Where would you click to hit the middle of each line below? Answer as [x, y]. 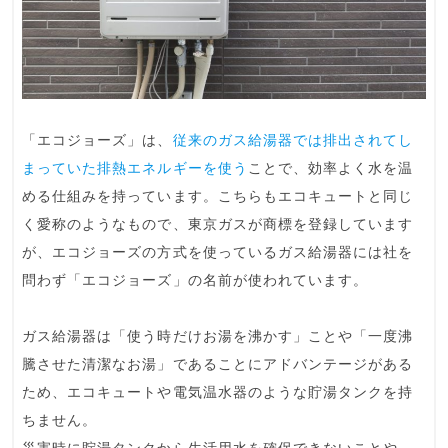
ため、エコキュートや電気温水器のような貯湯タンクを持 [218, 393]
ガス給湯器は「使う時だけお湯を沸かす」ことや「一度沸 [218, 337]
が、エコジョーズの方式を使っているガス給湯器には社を [218, 253]
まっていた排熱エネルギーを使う [135, 169]
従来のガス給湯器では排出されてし [293, 141]
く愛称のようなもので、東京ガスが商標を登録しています [218, 225]
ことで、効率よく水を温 [330, 169]
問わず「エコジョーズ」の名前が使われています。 [195, 281]
